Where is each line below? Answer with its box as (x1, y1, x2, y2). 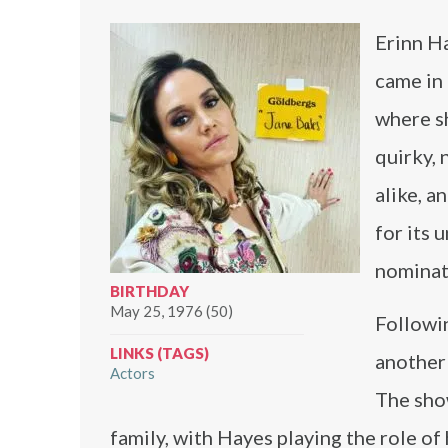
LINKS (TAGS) (110, 344, 209, 362)
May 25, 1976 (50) (110, 302, 233, 320)
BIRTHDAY (110, 282, 189, 300)
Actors (110, 364, 155, 382)
